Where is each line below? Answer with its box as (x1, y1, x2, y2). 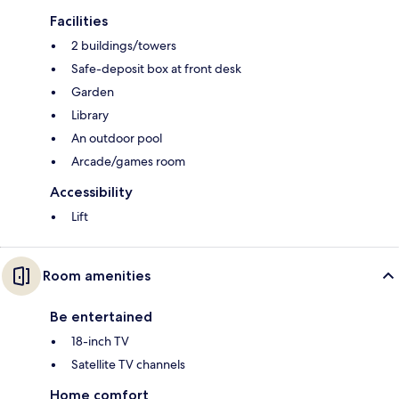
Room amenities (43, 266, 151, 284)
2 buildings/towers (71, 37, 176, 53)
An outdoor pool (71, 129, 162, 146)
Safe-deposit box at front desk (71, 60, 241, 77)
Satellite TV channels (71, 355, 185, 372)
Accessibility (50, 183, 133, 200)
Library (71, 106, 109, 123)
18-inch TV (71, 332, 129, 349)
